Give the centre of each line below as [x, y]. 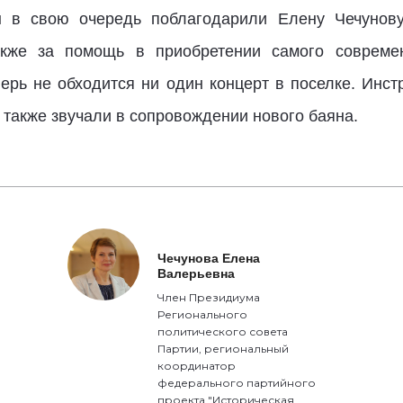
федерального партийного [237, 383]
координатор [197, 366]
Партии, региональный [224, 349]
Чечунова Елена [209, 258]
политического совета [223, 331]
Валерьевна [197, 273]
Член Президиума [209, 297]
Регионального [203, 314]
